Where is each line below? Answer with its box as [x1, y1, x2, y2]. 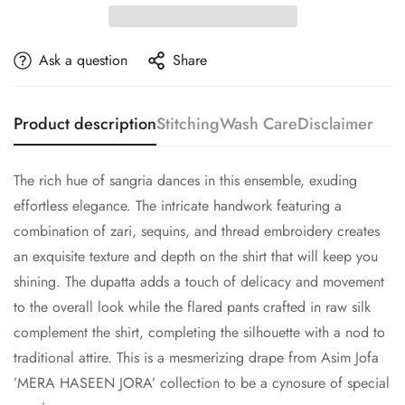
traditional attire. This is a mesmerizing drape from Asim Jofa [14, 347, 379, 368]
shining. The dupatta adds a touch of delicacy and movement [14, 271, 384, 292]
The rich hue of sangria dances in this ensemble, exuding [14, 170, 357, 191]
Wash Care [220, 112, 297, 136]
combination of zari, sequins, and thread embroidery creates [14, 221, 380, 241]
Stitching [156, 112, 220, 136]
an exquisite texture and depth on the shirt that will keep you [14, 246, 378, 267]
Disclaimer [297, 112, 373, 136]
